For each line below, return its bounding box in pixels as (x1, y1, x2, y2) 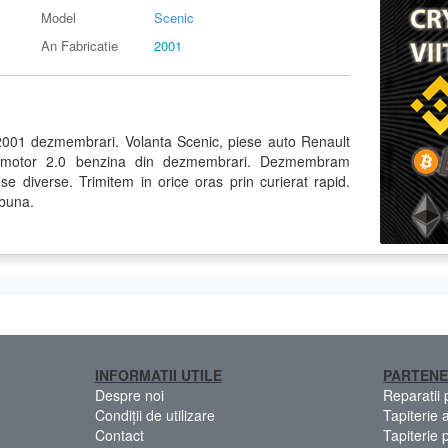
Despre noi (94, 384, 164, 405)
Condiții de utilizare (94, 404, 215, 425)
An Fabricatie (41, 35, 119, 55)
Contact (94, 424, 144, 445)
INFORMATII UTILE (94, 364, 222, 385)
